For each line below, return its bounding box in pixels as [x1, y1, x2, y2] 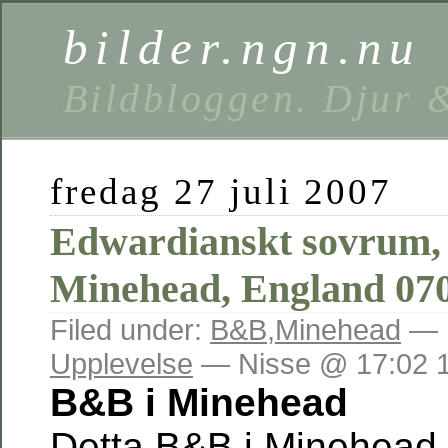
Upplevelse [50, 347, 193, 380]
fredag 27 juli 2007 [50, 171, 392, 212]
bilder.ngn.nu [63, 20, 422, 75]
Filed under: [50, 313, 210, 346]
